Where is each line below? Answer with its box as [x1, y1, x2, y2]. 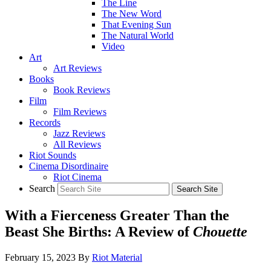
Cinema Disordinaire [29, 161, 108, 171]
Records [29, 117, 60, 128]
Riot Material [92, 252, 142, 263]
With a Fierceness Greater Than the [5, 207, 229, 223]
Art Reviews [53, 63, 102, 73]
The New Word [102, 8, 162, 19]
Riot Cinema [53, 172, 102, 182]
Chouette [193, 223, 247, 240]
